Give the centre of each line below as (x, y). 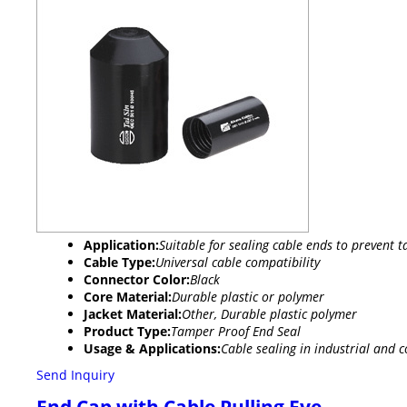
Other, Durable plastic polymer (269, 314)
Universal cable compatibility (238, 263)
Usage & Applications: (152, 349)
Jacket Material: (133, 314)
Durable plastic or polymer (248, 297)
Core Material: (128, 297)
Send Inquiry (75, 375)
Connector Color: (137, 280)
